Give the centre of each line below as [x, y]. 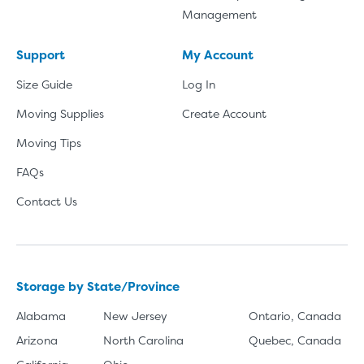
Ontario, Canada [295, 315]
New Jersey [136, 315]
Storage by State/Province [98, 286]
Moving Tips [49, 142]
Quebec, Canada [295, 340]
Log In [199, 84]
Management [219, 14]
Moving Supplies [60, 113]
